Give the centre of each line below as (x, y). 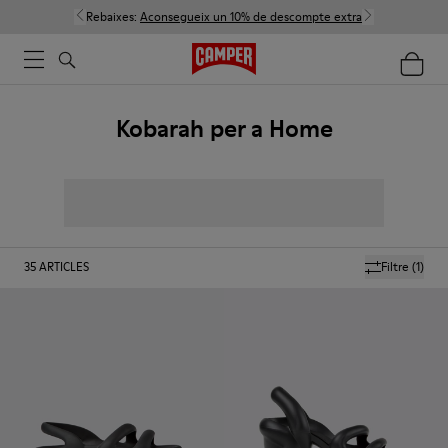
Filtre (395, 266)
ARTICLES (64, 266)
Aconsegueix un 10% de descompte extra (251, 16)
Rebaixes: (113, 16)
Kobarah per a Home (224, 128)
